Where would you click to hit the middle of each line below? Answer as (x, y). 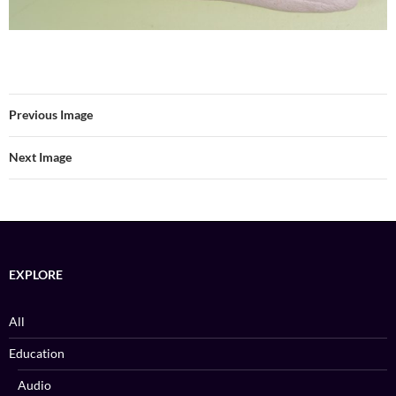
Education (37, 354)
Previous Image (51, 115)
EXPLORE (36, 275)
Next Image (40, 157)
